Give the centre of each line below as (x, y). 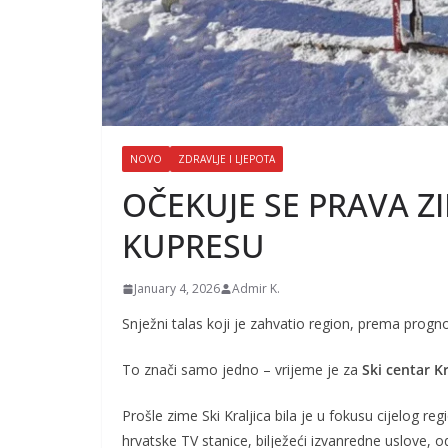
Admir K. (256, 289)
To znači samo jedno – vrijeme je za (242, 370)
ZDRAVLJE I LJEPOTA (226, 159)
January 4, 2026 (177, 289)
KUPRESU (193, 246)
